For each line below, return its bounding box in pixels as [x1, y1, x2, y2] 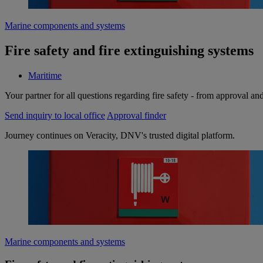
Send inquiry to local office [5, 110, 105, 120]
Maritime [28, 70, 62, 80]
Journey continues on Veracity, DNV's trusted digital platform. [5, 130, 235, 140]
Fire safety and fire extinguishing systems [5, 43, 254, 59]
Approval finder [107, 110, 166, 120]
